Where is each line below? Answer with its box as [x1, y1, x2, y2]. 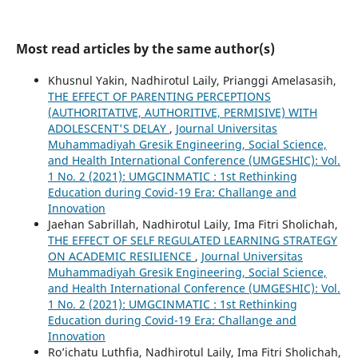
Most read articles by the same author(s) [15, 39, 275, 58]
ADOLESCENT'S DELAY [47, 120, 169, 136]
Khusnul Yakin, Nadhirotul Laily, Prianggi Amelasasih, [47, 72, 336, 88]
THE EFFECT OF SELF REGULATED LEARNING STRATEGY [47, 232, 337, 248]
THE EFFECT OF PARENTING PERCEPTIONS [47, 88, 271, 104]
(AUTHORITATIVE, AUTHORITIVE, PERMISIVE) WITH [47, 104, 317, 120]
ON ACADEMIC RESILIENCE [47, 248, 195, 264]
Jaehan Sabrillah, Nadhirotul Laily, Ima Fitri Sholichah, [47, 216, 338, 232]
